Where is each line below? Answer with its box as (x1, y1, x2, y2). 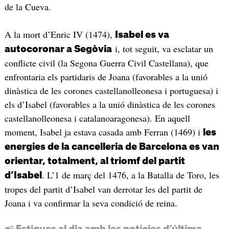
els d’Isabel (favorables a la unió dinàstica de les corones (4, 98, 215, 110)
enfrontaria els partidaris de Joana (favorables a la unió (4, 70, 208, 83)
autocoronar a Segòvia (4, 44, 112, 54)
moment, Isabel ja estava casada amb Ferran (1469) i (4, 125, 203, 138)
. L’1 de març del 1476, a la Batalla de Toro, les (41, 168, 219, 181)
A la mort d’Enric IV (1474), (4, 28, 115, 40)
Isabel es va (114, 30, 169, 39)
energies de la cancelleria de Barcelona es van (4, 142, 219, 151)
